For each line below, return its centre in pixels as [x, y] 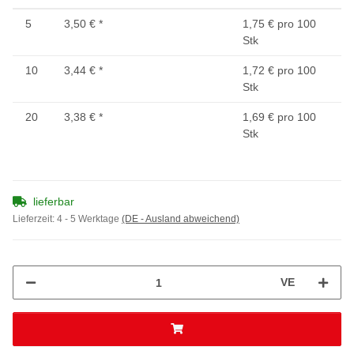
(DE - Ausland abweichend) [181, 219]
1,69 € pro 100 [279, 117]
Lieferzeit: [35, 219]
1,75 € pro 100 [279, 24]
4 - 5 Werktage [89, 219]
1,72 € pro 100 [279, 71]
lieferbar [54, 202]
